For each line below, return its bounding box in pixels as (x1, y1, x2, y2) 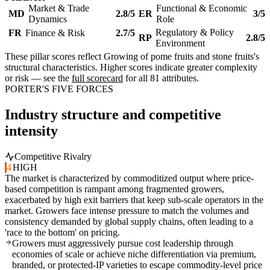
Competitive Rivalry (14, 151, 92, 162)
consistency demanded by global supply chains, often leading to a (5, 216, 253, 227)
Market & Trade (28, 3, 89, 14)
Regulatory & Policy (155, 27, 234, 38)
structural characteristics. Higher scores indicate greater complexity (5, 62, 257, 73)
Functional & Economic (156, 3, 247, 14)
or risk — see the (5, 73, 72, 84)
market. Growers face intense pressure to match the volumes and (5, 206, 249, 216)
